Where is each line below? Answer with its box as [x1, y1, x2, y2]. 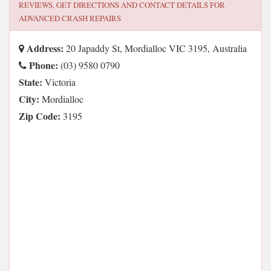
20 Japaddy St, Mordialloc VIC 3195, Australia [64, 42, 247, 54]
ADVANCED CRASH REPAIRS [19, 13, 121, 24]
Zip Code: [19, 109, 60, 123]
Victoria [42, 76, 76, 88]
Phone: [27, 58, 58, 72]
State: [19, 75, 42, 89]
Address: [24, 41, 64, 55]
